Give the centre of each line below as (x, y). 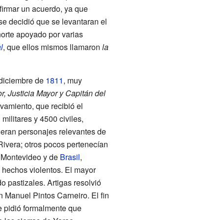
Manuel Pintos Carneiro (46, 195)
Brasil (70, 157)
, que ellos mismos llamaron (52, 47)
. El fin (98, 195)
